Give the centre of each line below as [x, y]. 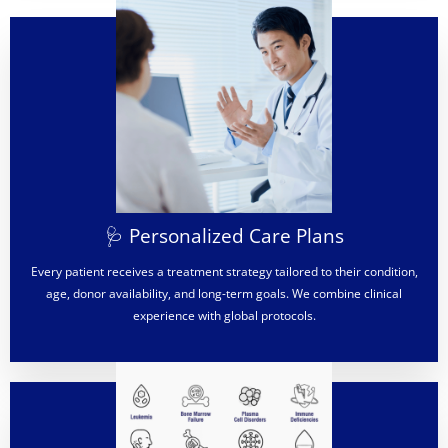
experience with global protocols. [224, 316]
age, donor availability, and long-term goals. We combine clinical [224, 294]
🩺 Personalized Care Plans [224, 236]
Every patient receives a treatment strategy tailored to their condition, [224, 272]
